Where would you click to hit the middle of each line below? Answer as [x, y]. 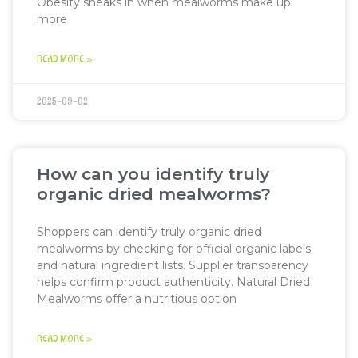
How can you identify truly [153, 174]
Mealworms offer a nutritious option [137, 299]
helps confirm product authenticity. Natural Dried [173, 282]
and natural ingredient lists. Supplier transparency [173, 265]
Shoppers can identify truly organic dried [149, 232]
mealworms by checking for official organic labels [174, 249]
